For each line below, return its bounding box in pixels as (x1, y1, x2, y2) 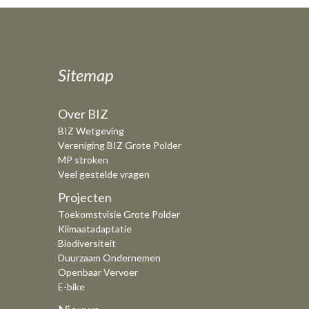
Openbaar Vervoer (58, 266, 138, 278)
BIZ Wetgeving (58, 124, 124, 137)
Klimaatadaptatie (58, 222, 132, 235)
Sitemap (58, 64, 113, 85)
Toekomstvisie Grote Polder (58, 208, 180, 220)
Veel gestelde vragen (58, 168, 150, 180)
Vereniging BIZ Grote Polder (58, 139, 181, 151)
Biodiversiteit (58, 237, 116, 249)
